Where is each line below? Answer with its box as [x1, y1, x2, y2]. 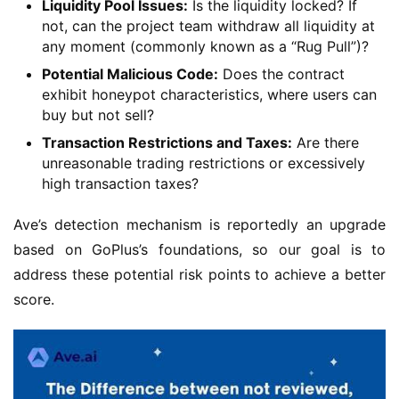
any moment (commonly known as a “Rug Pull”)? [42, 37, 369, 55]
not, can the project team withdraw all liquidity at [42, 16, 375, 35]
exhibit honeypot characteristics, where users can [42, 85, 377, 103]
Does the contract [218, 64, 345, 83]
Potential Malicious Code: [42, 64, 218, 83]
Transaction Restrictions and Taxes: [42, 133, 292, 151]
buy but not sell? [42, 105, 154, 124]
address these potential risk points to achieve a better [13, 265, 386, 283]
